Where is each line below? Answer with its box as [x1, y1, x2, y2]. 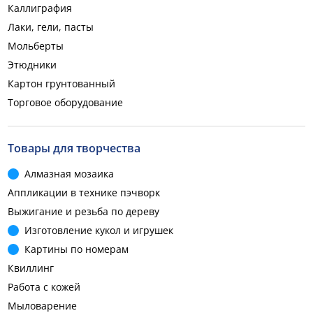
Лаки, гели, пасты [8, 20, 94, 34]
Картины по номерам [24, 242, 129, 256]
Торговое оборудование [8, 96, 123, 109]
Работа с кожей [8, 280, 80, 293]
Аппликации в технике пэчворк [8, 186, 160, 199]
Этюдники [8, 58, 57, 71]
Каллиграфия [8, 1, 72, 15]
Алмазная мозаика [24, 167, 114, 180]
